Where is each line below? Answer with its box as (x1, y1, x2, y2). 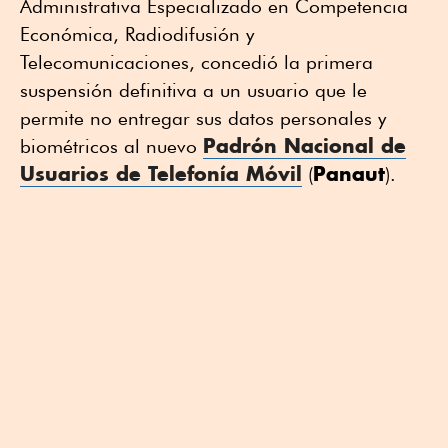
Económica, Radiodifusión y (20, 22, 254, 45)
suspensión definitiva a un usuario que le (20, 78, 367, 101)
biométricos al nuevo (20, 134, 203, 157)
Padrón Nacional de (203, 132, 406, 158)
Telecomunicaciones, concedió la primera (20, 50, 373, 73)
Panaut (313, 160, 385, 186)
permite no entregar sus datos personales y (20, 106, 386, 129)
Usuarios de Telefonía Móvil (20, 160, 302, 186)
